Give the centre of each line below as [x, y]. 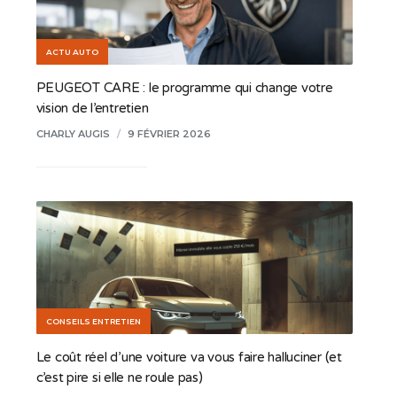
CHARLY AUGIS [73, 133]
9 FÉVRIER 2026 [169, 133]
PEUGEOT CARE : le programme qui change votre [184, 87]
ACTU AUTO [72, 51]
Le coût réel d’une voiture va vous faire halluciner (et [189, 357]
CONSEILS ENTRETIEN [93, 321]
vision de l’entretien [92, 108]
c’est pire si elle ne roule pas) [119, 377]
